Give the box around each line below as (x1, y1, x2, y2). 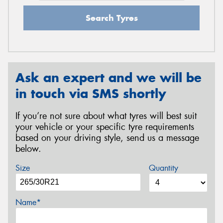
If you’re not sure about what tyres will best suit (15, 110, 197, 122)
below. (15, 142, 41, 155)
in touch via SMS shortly (15, 85, 166, 102)
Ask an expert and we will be (15, 69, 202, 86)
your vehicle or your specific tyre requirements (15, 120, 194, 133)
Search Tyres (85, 12, 138, 23)
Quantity (148, 163, 178, 174)
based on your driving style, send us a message (15, 131, 199, 144)
